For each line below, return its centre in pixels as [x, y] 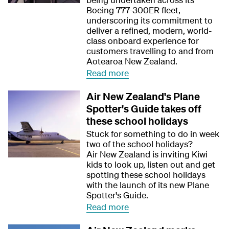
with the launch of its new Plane [148, 185]
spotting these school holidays [146, 175]
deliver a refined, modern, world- [149, 30]
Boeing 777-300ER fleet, [134, 10]
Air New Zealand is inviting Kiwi [147, 154]
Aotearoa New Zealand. [132, 61]
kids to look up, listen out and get [151, 164]
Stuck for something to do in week [153, 134]
